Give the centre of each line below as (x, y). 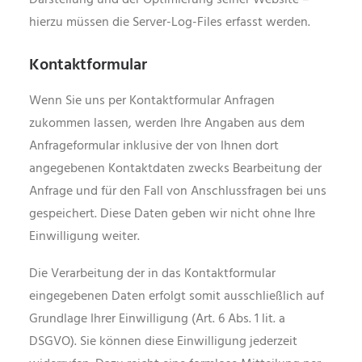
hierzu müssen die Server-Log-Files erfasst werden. (170, 23)
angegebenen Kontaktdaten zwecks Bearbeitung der (175, 169)
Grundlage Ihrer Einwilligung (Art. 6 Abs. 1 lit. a (157, 319)
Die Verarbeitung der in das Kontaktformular (152, 274)
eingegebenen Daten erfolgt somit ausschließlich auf (177, 297)
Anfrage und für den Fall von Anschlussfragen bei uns (178, 192)
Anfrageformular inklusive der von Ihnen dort (154, 146)
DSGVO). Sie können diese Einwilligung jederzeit (163, 342)
